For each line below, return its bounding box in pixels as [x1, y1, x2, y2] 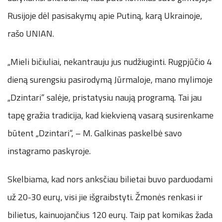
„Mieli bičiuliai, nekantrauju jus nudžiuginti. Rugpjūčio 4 [7, 55, 212, 68]
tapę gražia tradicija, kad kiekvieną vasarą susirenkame [7, 108, 214, 122]
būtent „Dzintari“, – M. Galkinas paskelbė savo [7, 126, 182, 140]
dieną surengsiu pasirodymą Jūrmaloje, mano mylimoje [7, 72, 213, 86]
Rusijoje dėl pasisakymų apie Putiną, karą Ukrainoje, [7, 8, 202, 22]
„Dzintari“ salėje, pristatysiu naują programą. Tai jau [7, 90, 202, 104]
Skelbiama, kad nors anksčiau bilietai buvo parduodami [7, 172, 213, 186]
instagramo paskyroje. [7, 144, 91, 158]
